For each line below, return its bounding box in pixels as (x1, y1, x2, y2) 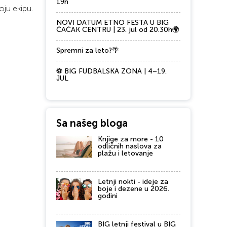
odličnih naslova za (98, 142, 162, 150)
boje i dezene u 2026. (98, 184, 169, 193)
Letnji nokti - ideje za (98, 177, 168, 186)
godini (98, 192, 118, 200)
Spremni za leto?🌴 (56, 46, 119, 55)
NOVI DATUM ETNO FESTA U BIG (56, 18, 169, 27)
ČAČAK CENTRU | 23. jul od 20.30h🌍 (56, 25, 179, 34)
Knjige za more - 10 (98, 135, 164, 143)
